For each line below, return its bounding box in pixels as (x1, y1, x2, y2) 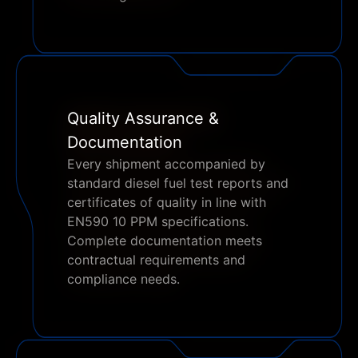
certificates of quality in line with (67, 194, 266, 210)
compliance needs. (67, 271, 180, 287)
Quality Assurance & (67, 109, 219, 128)
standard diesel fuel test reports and (67, 175, 288, 191)
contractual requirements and (67, 252, 245, 268)
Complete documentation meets (67, 233, 262, 249)
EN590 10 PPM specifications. (67, 213, 249, 229)
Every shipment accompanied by (67, 156, 265, 172)
